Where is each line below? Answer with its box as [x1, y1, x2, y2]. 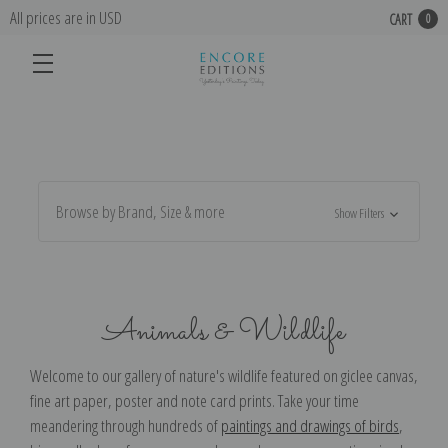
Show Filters [335, 204, 387, 222]
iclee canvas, [347, 363, 418, 387]
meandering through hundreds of [30, 413, 221, 437]
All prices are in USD [10, 6, 122, 29]
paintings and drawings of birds [221, 413, 399, 437]
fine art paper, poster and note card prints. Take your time [30, 388, 359, 412]
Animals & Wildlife [103, 308, 345, 356]
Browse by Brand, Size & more [55, 200, 225, 223]
